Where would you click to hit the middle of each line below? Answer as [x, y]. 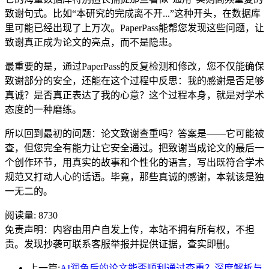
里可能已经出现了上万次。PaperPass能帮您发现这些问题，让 [134, 28]
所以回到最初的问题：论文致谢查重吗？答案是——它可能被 [134, 133]
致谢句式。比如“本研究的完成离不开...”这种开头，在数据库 [133, 13]
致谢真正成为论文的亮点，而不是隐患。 [91, 42]
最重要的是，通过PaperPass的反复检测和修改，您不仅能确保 [134, 66]
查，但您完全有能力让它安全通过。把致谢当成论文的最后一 [134, 148]
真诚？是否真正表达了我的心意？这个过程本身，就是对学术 [134, 95]
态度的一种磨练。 [43, 109]
